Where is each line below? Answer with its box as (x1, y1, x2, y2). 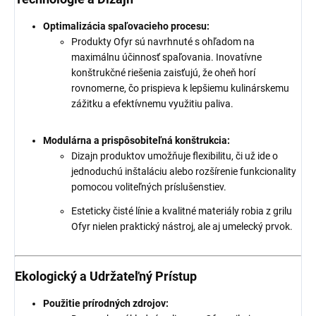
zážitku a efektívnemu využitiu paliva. (71, 98, 233, 110)
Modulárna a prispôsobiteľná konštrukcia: (43, 135, 230, 147)
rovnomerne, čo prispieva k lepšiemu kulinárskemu (71, 83, 289, 95)
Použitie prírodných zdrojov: (43, 298, 169, 310)
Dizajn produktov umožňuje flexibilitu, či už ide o (71, 150, 278, 162)
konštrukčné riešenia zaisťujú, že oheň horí (71, 67, 255, 79)
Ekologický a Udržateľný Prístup (15, 269, 197, 284)
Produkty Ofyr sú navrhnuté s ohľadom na (71, 36, 255, 48)
